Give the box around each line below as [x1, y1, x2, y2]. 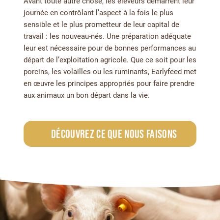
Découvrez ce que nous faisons [51, 127, 177, 140]
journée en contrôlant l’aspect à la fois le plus [24, 8, 173, 17]
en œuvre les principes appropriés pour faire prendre [24, 79, 194, 88]
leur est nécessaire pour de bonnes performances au [24, 44, 196, 53]
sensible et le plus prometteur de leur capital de [24, 20, 179, 29]
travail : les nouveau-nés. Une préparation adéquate [24, 32, 191, 41]
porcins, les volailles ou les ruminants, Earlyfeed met [24, 67, 196, 76]
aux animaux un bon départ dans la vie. [24, 91, 150, 100]
